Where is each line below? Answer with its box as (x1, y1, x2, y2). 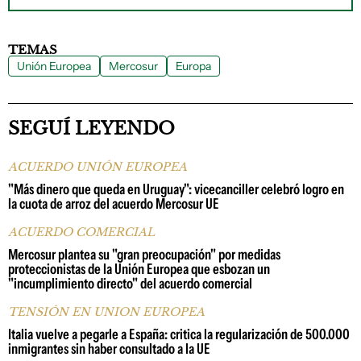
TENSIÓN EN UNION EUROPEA (8, 304, 205, 319)
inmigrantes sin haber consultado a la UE (8, 339, 210, 358)
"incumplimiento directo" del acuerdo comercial (8, 274, 252, 293)
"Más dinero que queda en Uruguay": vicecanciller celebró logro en (8, 180, 344, 198)
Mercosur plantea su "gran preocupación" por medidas (8, 245, 280, 263)
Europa (176, 58, 211, 73)
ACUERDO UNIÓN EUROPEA (8, 159, 187, 174)
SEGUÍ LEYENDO (8, 117, 175, 139)
